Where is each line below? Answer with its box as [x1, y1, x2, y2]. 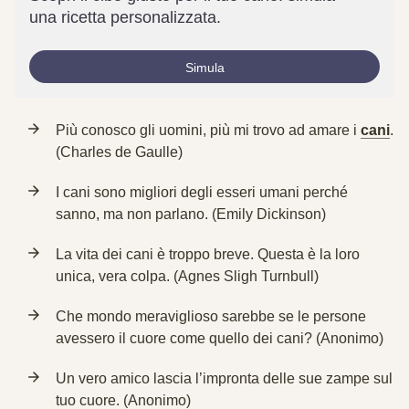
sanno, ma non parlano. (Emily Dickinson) [56, 206, 326, 222]
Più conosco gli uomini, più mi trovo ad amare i [56, 122, 361, 138]
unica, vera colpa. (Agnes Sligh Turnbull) [56, 268, 319, 284]
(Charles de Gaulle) [56, 144, 183, 160]
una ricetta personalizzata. [29, 8, 221, 26]
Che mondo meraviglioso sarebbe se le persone [56, 309, 366, 324]
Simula [184, 60, 225, 75]
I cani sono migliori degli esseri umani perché [56, 184, 348, 200]
